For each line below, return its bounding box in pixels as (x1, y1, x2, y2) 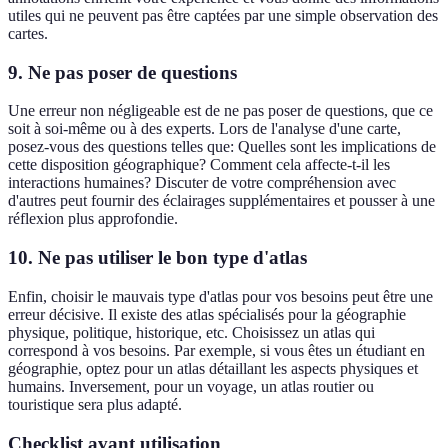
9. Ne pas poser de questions (8, 61, 237, 83)
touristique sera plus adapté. (8, 395, 182, 413)
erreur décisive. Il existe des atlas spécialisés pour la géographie (8, 305, 406, 323)
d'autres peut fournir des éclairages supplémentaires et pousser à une (8, 192, 435, 210)
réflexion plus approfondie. (8, 210, 178, 228)
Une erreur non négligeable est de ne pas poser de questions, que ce (8, 102, 433, 120)
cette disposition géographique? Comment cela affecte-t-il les (8, 156, 390, 174)
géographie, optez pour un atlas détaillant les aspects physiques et (8, 359, 418, 377)
